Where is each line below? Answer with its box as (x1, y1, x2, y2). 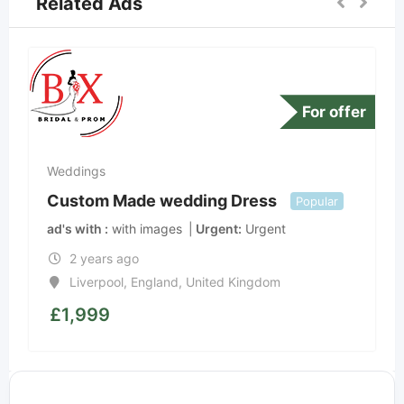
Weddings (47, 163, 106, 179)
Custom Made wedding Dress (47, 191, 277, 211)
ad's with (47, 221, 105, 237)
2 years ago (69, 251, 139, 267)
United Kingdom (181, 274, 280, 290)
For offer (302, 103, 366, 122)
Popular (296, 193, 338, 208)
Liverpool (69, 274, 124, 290)
